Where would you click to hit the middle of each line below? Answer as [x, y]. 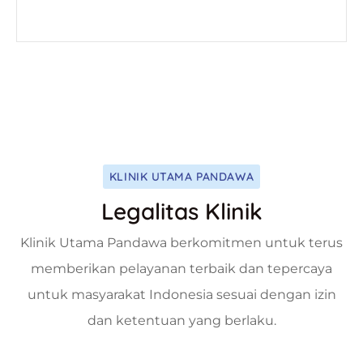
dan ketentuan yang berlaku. [181, 320]
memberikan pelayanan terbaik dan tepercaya [181, 268]
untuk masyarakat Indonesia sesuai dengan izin [181, 294]
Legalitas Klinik [181, 211]
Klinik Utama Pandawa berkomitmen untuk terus [181, 242]
